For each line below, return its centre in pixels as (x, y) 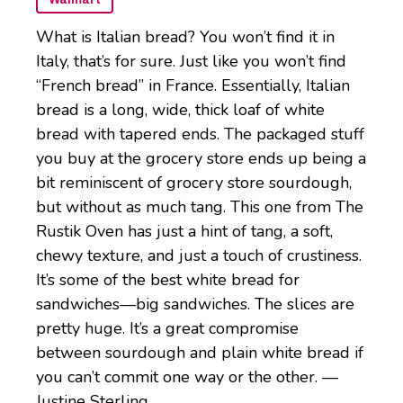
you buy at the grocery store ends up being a (201, 159)
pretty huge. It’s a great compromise (167, 329)
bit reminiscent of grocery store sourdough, (194, 183)
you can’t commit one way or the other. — (187, 377)
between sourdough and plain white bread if (200, 353)
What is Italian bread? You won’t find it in (185, 37)
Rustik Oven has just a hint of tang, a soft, (184, 232)
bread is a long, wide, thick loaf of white (180, 110)
